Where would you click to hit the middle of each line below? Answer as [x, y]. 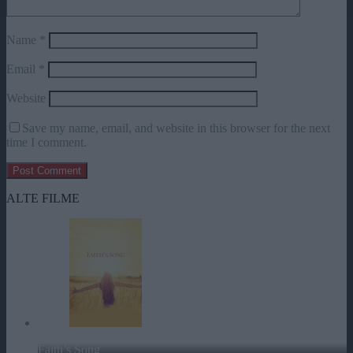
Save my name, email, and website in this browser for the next [176, 128]
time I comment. [46, 142]
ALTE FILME [43, 198]
